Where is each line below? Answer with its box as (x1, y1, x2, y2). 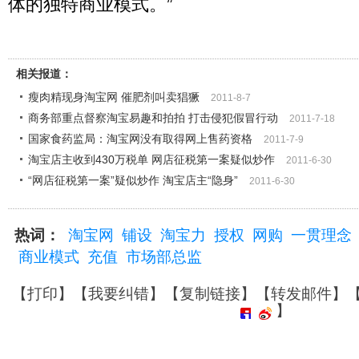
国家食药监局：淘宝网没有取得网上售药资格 (28, 132, 252, 145)
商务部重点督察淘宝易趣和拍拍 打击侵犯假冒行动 (28, 111, 278, 124)
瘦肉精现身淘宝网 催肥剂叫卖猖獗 (28, 91, 200, 103)
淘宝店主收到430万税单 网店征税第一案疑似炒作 (28, 153, 275, 166)
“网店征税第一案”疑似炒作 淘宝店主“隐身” (28, 174, 238, 187)
